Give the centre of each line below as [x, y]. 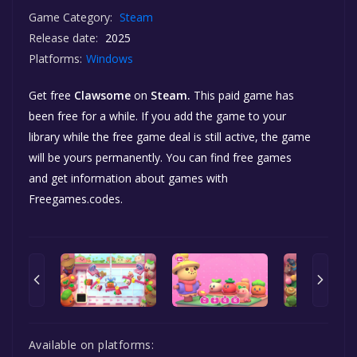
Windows [111, 58]
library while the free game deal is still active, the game [170, 136]
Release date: [63, 37]
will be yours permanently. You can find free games [160, 157]
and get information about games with [128, 178]
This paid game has [242, 95]
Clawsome [102, 95]
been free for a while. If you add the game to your [157, 116]
